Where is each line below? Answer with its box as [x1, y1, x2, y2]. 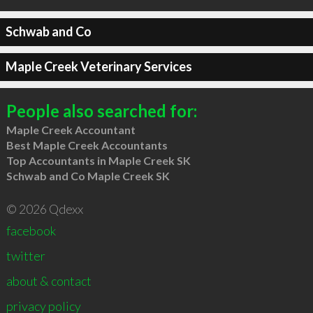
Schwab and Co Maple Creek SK [6, 168, 170, 182]
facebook [6, 222, 56, 238]
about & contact [6, 272, 92, 289]
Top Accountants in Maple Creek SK [6, 153, 191, 167]
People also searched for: [6, 100, 197, 121]
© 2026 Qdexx [6, 201, 83, 217]
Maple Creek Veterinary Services [5, 59, 192, 74]
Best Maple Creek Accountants [6, 138, 168, 152]
